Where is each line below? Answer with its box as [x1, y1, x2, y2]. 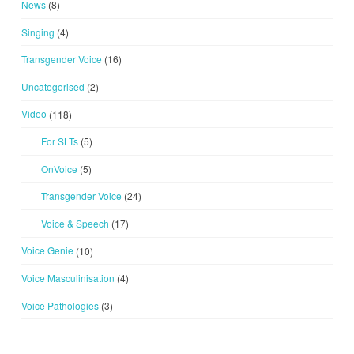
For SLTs [40, 134, 78, 148]
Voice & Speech [40, 216, 109, 230]
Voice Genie [21, 243, 73, 258]
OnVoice [40, 161, 77, 175]
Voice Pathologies [21, 298, 99, 312]
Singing [21, 24, 55, 39]
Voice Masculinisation [21, 270, 115, 284]
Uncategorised [21, 79, 85, 93]
